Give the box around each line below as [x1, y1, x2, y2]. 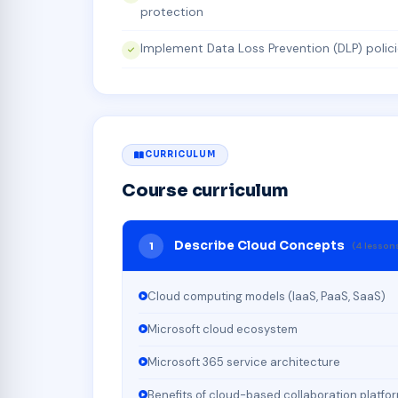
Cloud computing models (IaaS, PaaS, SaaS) [147, 289, 386, 305]
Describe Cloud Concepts [174, 238, 346, 254]
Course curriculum [122, 179, 289, 202]
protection [140, 4, 203, 20]
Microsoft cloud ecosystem [147, 322, 298, 338]
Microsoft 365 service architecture [147, 354, 340, 370]
